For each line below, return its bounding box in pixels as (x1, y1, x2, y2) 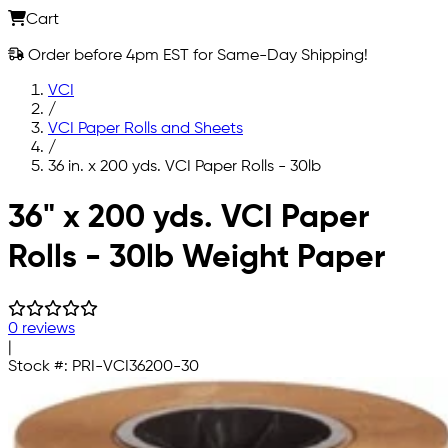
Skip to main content (7, 192, 159, 209)
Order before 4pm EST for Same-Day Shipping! (24, 47, 368, 64)
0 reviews (8, 320, 75, 337)
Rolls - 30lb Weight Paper (8, 242, 385, 275)
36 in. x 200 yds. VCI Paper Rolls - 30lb (48, 158, 321, 175)
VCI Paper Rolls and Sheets (48, 120, 243, 137)
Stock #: (8, 358, 72, 375)
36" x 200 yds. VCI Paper (8, 202, 369, 235)
